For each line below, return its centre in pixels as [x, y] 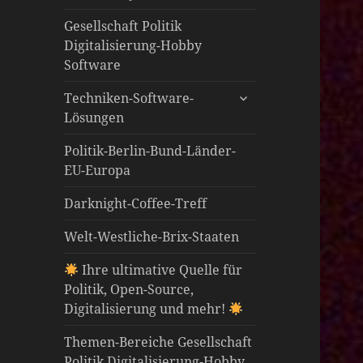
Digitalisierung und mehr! [147, 309]
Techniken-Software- [129, 98]
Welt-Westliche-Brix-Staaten [152, 237]
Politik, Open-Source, [129, 290]
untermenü [267, 94]
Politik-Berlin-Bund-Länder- [150, 151]
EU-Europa [98, 171]
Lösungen [94, 118]
